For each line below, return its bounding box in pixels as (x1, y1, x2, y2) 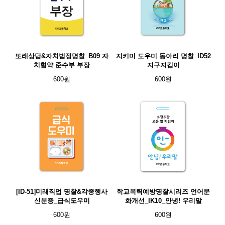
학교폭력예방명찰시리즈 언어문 (117, 188, 210, 195)
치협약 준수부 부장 (34, 61, 90, 69)
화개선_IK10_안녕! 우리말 (125, 197, 202, 204)
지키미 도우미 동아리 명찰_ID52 (116, 52, 211, 60)
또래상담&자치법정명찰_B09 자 (15, 52, 108, 60)
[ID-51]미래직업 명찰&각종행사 (16, 188, 107, 195)
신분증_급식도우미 (34, 197, 90, 204)
